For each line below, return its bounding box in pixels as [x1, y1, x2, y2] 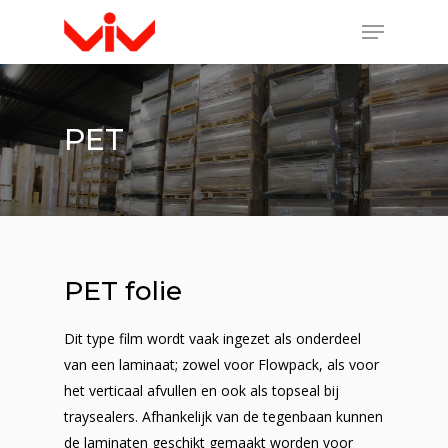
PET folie [64, 275, 183, 307]
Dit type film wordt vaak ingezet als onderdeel [64, 329, 362, 348]
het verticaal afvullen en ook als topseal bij [64, 381, 340, 400]
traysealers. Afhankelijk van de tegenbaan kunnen [64, 407, 384, 426]
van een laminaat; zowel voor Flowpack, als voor [64, 355, 380, 374]
